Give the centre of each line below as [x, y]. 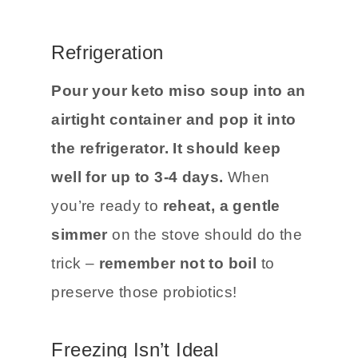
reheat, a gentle [221, 206]
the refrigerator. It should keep [166, 149]
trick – [75, 264]
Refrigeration [107, 53]
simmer [82, 235]
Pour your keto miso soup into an [179, 91]
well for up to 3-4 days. [137, 177]
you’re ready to [107, 206]
